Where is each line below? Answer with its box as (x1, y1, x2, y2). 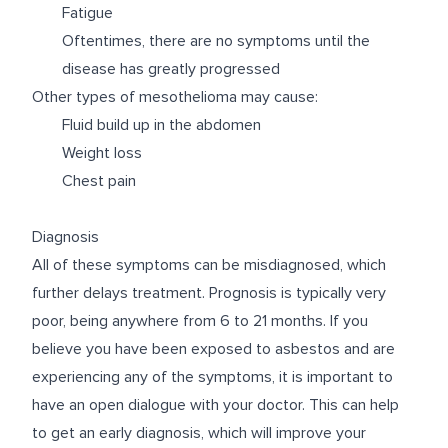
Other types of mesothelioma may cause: (32, 86, 318, 107)
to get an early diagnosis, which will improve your (32, 422, 366, 443)
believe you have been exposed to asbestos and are (32, 338, 395, 359)
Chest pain (62, 170, 136, 191)
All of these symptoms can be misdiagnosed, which (32, 254, 386, 275)
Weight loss (62, 142, 142, 163)
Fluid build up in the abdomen (62, 114, 261, 135)
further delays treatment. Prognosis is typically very (32, 282, 386, 303)
